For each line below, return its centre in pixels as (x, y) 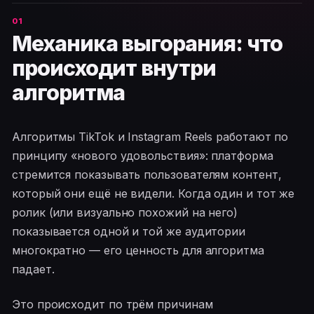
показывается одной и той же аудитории (129, 232)
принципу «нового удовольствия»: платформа (143, 156)
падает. (33, 269)
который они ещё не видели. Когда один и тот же (153, 194)
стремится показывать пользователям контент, (147, 175)
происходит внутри (114, 68)
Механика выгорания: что (147, 44)
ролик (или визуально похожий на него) (125, 213)
